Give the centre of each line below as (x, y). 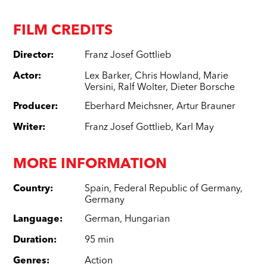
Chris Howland (167, 77)
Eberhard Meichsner (128, 107)
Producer (34, 107)
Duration (34, 240)
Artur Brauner (206, 107)
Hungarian (148, 220)
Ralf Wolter (142, 88)
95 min (100, 240)
